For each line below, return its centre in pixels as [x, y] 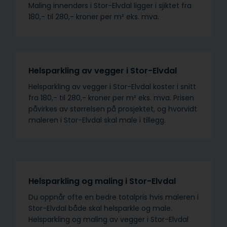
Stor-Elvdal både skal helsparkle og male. [100, 208]
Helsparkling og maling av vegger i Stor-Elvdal [108, 219]
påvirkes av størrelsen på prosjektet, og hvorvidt [113, 109]
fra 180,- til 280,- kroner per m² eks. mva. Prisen [111, 98]
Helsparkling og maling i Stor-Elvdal [102, 181]
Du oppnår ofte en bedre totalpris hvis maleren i [113, 197]
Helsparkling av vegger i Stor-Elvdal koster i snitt [112, 86]
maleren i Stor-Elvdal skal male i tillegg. [97, 120]
